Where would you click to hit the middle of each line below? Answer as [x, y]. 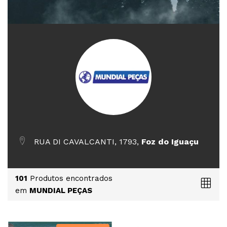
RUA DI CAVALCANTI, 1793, [86, 142]
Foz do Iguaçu [170, 142]
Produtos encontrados [70, 178]
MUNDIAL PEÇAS [61, 191]
